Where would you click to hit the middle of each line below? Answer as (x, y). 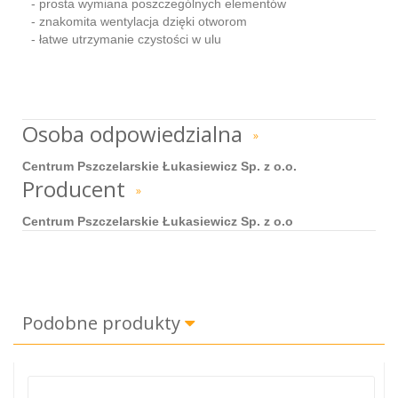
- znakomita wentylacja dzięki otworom (139, 21)
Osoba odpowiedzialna (135, 133)
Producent (76, 188)
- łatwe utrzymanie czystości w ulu (126, 39)
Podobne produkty (103, 322)
